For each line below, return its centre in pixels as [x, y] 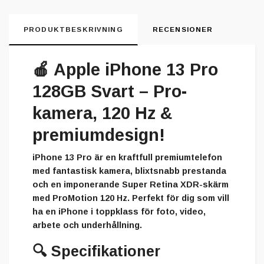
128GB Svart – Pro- [110, 92]
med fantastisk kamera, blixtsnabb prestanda [129, 171]
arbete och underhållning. [87, 225]
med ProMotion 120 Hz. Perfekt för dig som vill [131, 198]
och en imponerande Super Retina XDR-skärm [131, 185]
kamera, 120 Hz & [102, 113]
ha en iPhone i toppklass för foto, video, [119, 212]
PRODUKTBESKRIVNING [73, 30]
